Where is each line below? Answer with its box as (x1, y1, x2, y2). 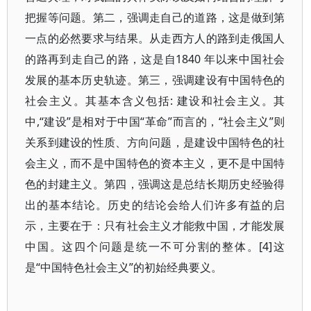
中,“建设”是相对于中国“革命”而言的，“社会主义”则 (25, 114, 285, 129)
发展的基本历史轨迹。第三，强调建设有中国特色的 (25, 72, 285, 87)
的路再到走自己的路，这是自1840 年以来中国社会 (25, 51, 285, 67)
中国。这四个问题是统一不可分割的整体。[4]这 (25, 239, 285, 254)
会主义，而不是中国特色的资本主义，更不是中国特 (25, 155, 285, 171)
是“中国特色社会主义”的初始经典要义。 (25, 260, 222, 275)
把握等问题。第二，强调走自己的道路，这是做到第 (25, 10, 285, 25)
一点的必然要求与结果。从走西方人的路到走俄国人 (25, 31, 285, 46)
